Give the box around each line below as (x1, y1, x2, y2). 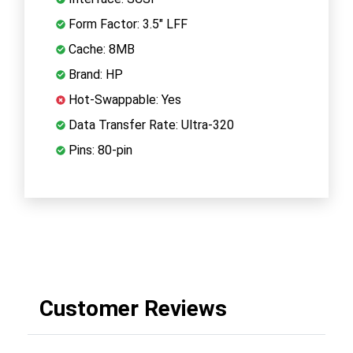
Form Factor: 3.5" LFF (65, 16, 188, 32)
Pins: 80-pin (65, 142, 132, 158)
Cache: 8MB (65, 41, 135, 57)
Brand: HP (65, 66, 123, 82)
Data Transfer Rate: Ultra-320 (65, 117, 234, 132)
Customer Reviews (39, 295, 227, 321)
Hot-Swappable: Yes (65, 91, 181, 107)
